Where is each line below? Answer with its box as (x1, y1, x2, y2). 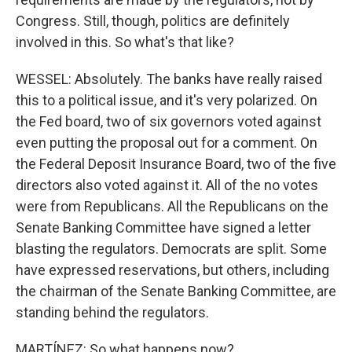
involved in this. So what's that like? (16, 34, 234, 50)
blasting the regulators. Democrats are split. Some (16, 240, 327, 257)
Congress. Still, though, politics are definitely (16, 13, 290, 29)
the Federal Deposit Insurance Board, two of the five (16, 156, 336, 172)
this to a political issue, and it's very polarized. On (16, 92, 317, 108)
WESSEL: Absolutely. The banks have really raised (16, 71, 322, 87)
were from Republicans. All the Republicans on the (16, 198, 328, 214)
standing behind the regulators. (16, 304, 209, 321)
